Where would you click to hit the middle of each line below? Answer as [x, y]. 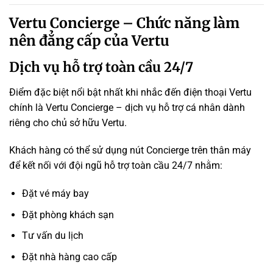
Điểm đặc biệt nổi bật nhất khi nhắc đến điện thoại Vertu [130, 92]
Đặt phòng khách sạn [68, 214]
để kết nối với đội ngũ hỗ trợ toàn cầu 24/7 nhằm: [116, 166]
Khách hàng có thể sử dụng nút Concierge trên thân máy [130, 151]
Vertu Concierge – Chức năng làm [124, 23]
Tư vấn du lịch [52, 236]
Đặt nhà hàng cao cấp [69, 257]
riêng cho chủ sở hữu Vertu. [68, 122]
